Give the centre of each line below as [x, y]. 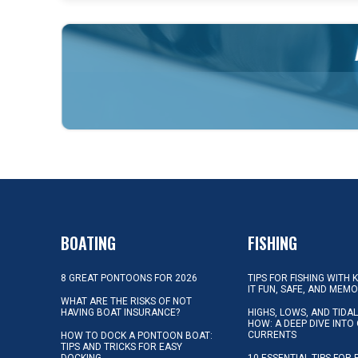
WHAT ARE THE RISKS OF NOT [126, 301]
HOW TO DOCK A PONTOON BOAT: [137, 335]
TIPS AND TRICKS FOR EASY [121, 346]
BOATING [88, 243]
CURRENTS [272, 334]
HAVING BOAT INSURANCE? [120, 312]
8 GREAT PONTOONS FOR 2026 [129, 278]
